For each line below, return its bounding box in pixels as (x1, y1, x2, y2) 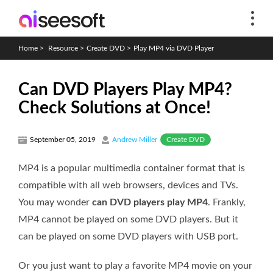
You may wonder (18, 197, 92, 207)
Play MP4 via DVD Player (133, 44, 214, 52)
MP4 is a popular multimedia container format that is (18, 163, 245, 173)
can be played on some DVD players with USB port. (18, 231, 238, 241)
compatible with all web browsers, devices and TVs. (18, 180, 238, 190)
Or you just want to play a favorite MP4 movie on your (18, 260, 252, 271)
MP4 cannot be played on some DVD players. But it (18, 214, 238, 224)
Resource (48, 44, 78, 52)
